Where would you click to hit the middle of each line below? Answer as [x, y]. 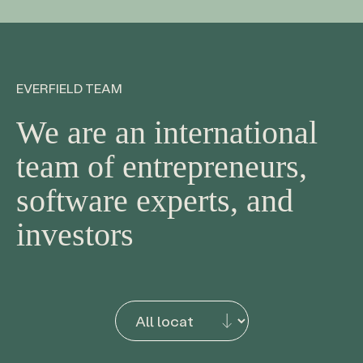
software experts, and [155, 200]
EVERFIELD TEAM [69, 88]
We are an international [167, 132]
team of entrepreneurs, [162, 166]
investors [75, 234]
